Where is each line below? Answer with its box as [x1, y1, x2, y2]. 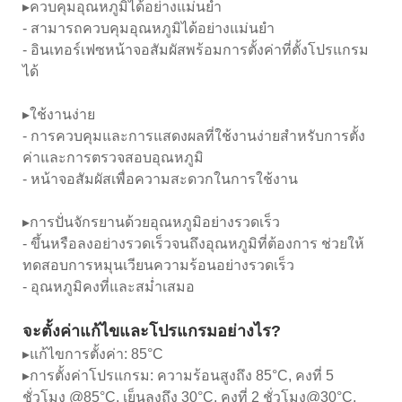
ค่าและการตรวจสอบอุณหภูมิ [22, 149, 204, 165]
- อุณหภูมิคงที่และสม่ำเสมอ [22, 278, 195, 294]
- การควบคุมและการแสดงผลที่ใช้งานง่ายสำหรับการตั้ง [22, 127, 365, 144]
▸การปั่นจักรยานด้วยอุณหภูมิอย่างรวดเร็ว [22, 214, 280, 230]
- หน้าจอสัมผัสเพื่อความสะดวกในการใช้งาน [22, 170, 298, 187]
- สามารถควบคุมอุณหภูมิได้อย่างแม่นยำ [22, 20, 275, 36]
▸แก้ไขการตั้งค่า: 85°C [22, 345, 163, 362]
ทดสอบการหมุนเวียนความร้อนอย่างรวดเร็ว [22, 257, 294, 273]
